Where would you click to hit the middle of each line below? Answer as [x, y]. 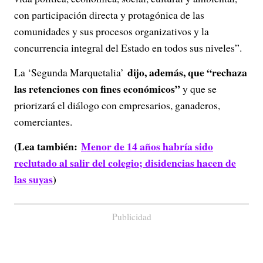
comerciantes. [43, 122]
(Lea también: [48, 146]
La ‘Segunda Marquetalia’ [71, 72]
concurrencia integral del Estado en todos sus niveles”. [128, 48]
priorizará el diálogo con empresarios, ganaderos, [117, 105]
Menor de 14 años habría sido [147, 146]
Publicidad [131, 217]
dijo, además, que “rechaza [187, 72]
